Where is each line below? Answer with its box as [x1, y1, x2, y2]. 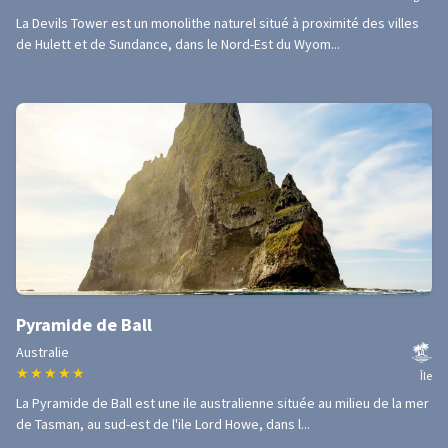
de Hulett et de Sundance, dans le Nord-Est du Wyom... [16, 35, 340, 53]
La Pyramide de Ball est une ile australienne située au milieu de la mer [16, 394, 429, 412]
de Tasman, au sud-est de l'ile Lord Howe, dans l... [16, 415, 310, 433]
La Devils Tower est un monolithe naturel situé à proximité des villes [16, 14, 419, 32]
